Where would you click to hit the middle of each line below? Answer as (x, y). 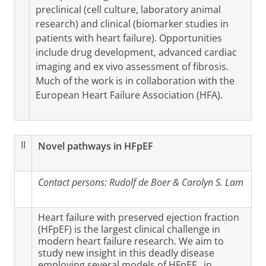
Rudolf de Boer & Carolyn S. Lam (176, 182)
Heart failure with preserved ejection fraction (139, 217)
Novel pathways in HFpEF (96, 146)
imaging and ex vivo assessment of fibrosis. (132, 66)
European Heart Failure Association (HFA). (129, 95)
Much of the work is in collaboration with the (135, 81)
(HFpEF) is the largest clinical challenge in (129, 229)
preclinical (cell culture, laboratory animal (128, 9)
